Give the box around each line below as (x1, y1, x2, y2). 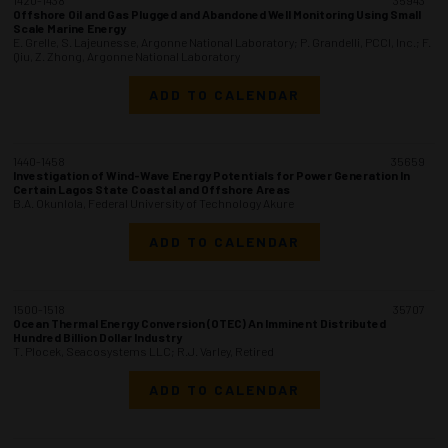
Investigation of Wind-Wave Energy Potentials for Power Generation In (13, 168, 410, 183)
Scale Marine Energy (13, 20, 126, 35)
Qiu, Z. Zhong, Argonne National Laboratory (13, 48, 240, 63)
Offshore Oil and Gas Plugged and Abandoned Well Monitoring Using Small (13, 6, 421, 21)
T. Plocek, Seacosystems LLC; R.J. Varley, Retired (13, 343, 274, 358)
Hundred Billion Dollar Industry (13, 329, 182, 344)
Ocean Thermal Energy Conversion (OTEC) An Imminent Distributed (13, 315, 386, 330)
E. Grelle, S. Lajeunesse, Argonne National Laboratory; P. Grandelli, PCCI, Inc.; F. (13, 34, 431, 49)
